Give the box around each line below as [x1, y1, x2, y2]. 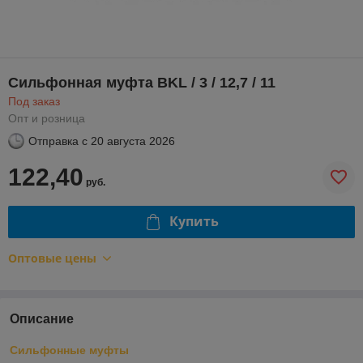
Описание [10, 311, 74, 326]
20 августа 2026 [91, 134, 175, 147]
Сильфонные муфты [10, 343, 132, 357]
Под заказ [8, 94, 60, 108]
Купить [169, 212, 219, 231]
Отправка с [28, 134, 88, 147]
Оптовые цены [8, 250, 96, 266]
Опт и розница [8, 111, 85, 125]
